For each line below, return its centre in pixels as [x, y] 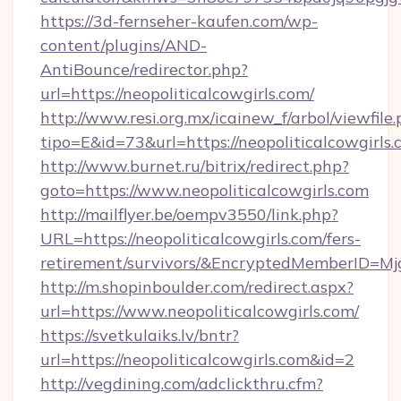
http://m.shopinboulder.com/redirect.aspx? [197, 287]
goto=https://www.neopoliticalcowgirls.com [205, 190]
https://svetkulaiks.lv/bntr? [140, 335]
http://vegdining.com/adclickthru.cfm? [182, 384]
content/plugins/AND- [124, 45]
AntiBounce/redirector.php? [144, 69]
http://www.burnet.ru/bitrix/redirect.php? [195, 166]
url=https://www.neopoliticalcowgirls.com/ [200, 311]
